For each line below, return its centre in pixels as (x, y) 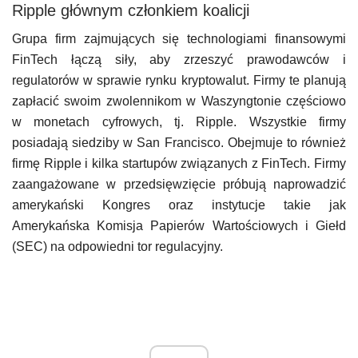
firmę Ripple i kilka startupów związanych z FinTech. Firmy (179, 163)
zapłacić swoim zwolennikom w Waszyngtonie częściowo (179, 101)
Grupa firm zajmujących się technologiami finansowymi (179, 39)
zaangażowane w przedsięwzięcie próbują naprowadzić (179, 184)
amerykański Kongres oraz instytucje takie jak (179, 205)
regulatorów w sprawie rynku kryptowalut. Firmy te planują (179, 80)
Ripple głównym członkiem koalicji (131, 10)
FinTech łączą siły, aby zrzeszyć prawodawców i (179, 60)
